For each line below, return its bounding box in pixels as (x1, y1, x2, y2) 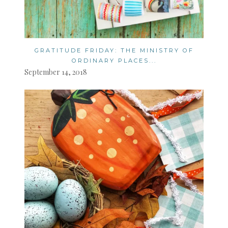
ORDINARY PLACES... (71, 57, 157, 65)
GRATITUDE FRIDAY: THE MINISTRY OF (34, 47, 194, 54)
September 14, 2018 (24, 67, 87, 77)
